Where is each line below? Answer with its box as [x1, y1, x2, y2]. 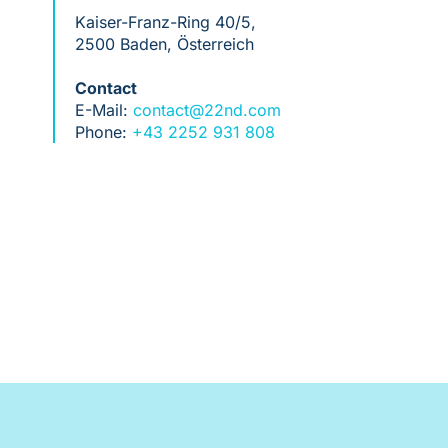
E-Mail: [74, 100, 133, 121]
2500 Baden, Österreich [74, 34, 254, 55]
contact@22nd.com [132, 100, 281, 121]
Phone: [74, 122, 132, 143]
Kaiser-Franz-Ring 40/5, [74, 12, 256, 33]
